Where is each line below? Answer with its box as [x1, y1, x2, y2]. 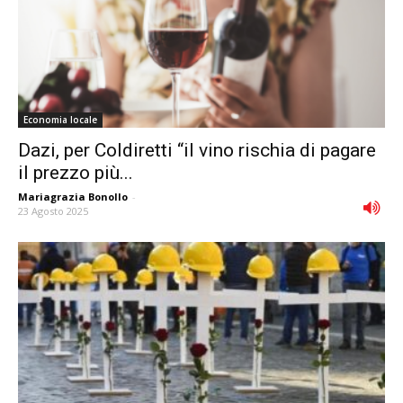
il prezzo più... [18, 162, 133, 184]
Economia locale [23, 113, 97, 127]
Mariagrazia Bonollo [18, 190, 128, 204]
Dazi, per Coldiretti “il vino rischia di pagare [18, 139, 376, 162]
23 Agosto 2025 [18, 204, 88, 219]
